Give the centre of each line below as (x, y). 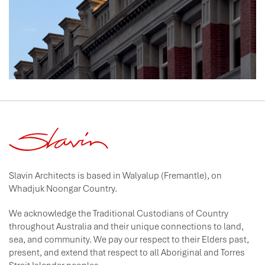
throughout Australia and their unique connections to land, (126, 226)
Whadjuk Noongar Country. (63, 188)
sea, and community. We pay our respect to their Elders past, (129, 239)
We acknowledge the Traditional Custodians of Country (119, 213)
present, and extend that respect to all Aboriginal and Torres (127, 252)
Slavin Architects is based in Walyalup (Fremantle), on (115, 175)
